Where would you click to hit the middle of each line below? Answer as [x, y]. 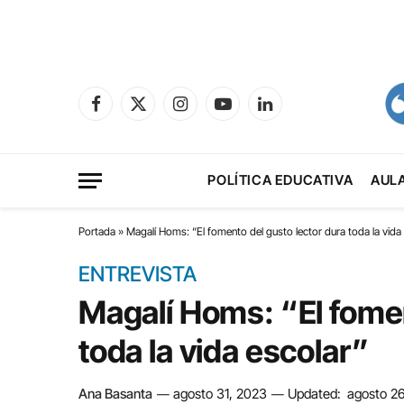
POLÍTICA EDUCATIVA [280, 180]
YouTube [244, 112]
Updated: [314, 394]
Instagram [207, 112]
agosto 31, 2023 [220, 394]
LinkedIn [287, 112]
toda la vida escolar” [224, 351]
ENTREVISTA [138, 274]
